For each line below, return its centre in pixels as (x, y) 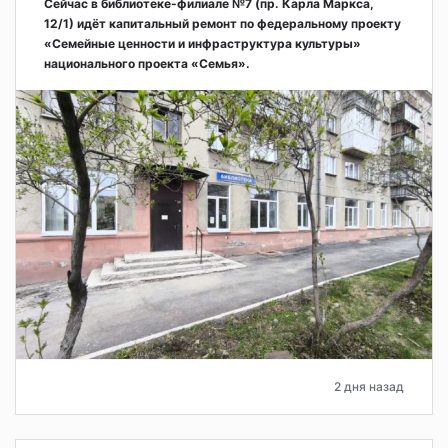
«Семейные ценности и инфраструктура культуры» (202, 44)
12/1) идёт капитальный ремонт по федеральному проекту (222, 24)
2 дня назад (369, 386)
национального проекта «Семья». (147, 64)
